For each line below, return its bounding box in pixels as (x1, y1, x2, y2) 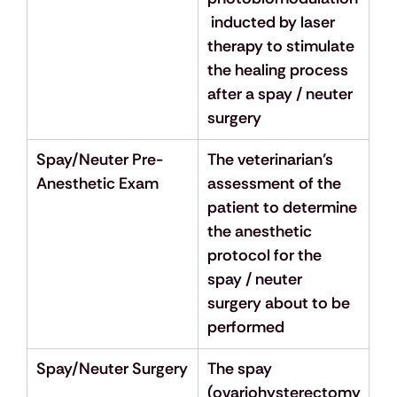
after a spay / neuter (206, 83, 356, 105)
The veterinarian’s (206, 149, 337, 171)
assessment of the (206, 173, 345, 195)
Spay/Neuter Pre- (35, 149, 163, 171)
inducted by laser (206, 12, 339, 34)
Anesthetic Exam (35, 173, 159, 195)
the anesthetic (206, 221, 315, 243)
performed (206, 316, 284, 339)
